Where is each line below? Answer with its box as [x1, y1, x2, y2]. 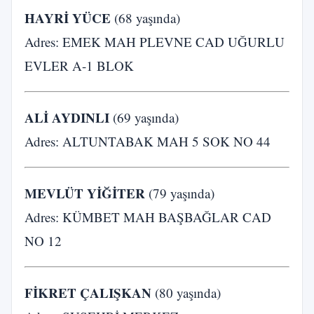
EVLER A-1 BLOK [25, 57, 134, 74]
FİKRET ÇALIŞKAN [25, 283, 151, 302]
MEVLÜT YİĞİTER [25, 184, 145, 203]
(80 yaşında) [151, 284, 221, 301]
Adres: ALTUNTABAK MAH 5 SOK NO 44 [25, 132, 271, 150]
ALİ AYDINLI [25, 108, 109, 127]
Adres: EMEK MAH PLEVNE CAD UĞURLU [25, 33, 285, 50]
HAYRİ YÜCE [25, 8, 111, 27]
